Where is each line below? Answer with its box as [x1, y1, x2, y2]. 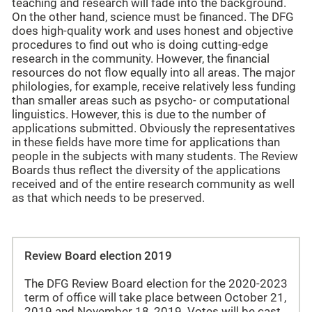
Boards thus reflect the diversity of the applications [12, 164, 281, 178]
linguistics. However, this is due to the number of [12, 108, 266, 122]
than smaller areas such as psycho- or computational [12, 94, 290, 108]
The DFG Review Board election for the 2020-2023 [24, 277, 288, 291]
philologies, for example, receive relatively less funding [12, 80, 296, 94]
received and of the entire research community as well [12, 178, 295, 192]
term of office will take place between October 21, [24, 291, 286, 305]
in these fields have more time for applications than [12, 136, 280, 150]
